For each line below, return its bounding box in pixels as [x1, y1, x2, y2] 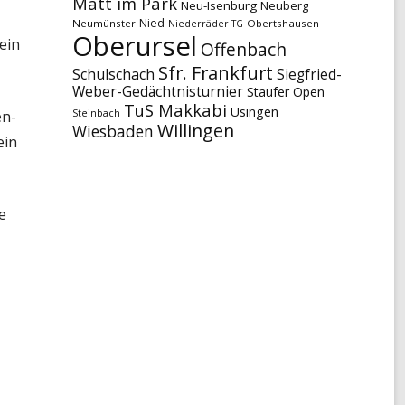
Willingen [156, 118, 234, 143]
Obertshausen [246, 15, 319, 30]
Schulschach [71, 63, 155, 84]
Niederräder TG [167, 16, 243, 30]
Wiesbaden [71, 120, 154, 142]
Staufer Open [246, 82, 325, 100]
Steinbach [71, 106, 120, 119]
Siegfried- [276, 64, 342, 84]
